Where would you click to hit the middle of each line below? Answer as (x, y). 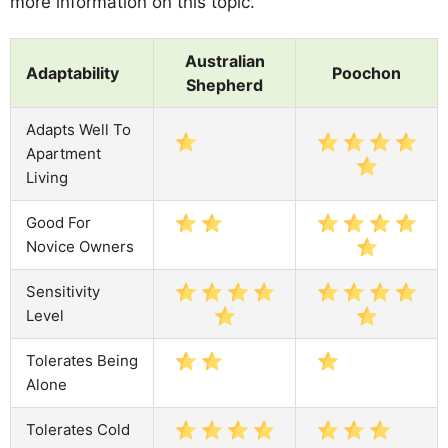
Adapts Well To (78, 129)
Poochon (366, 72)
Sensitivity (63, 291)
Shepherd (224, 84)
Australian (224, 60)
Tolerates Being (82, 360)
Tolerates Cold (78, 429)
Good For (58, 222)
